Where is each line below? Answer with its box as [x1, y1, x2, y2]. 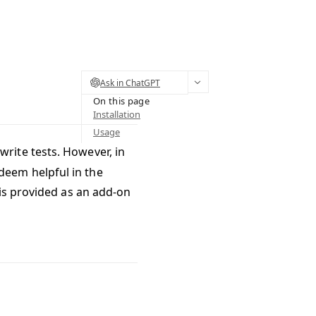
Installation [93, 108, 140, 121]
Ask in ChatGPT [100, 76, 160, 89]
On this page [93, 95, 150, 107]
